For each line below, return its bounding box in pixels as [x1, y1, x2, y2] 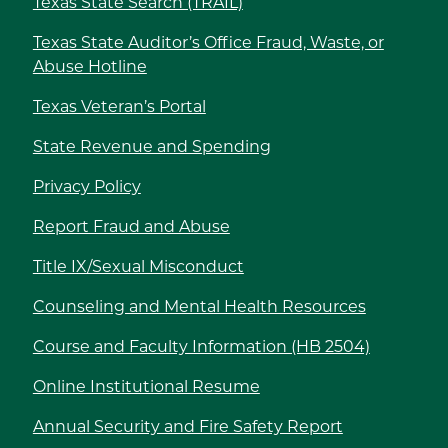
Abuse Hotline [32, 59, 147, 76]
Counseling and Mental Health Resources [32, 299, 366, 316]
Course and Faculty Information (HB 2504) [32, 339, 370, 356]
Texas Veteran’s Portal [32, 99, 206, 116]
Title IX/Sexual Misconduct [32, 259, 244, 276]
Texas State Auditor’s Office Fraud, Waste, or [32, 35, 384, 52]
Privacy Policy [32, 179, 141, 196]
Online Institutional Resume [32, 379, 260, 396]
